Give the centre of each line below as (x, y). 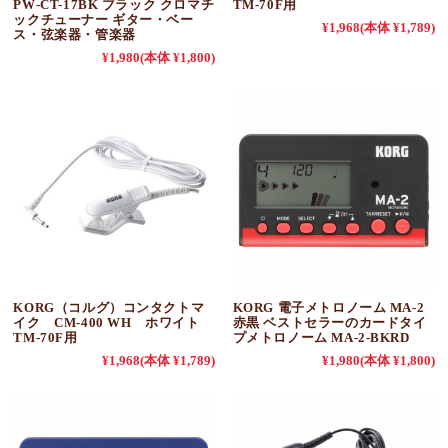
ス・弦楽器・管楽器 (74, 34)
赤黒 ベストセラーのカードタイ (329, 322)
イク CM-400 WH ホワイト (113, 322)
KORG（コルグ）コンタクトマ (109, 307)
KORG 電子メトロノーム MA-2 (328, 307)
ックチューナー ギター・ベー (103, 19)
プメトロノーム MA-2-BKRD (321, 337)
